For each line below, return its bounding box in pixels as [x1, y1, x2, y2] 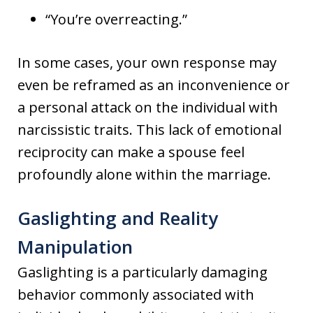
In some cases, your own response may [17, 53, 277, 73]
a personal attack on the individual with [17, 98, 278, 117]
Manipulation [17, 234, 133, 260]
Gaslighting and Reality [17, 205, 218, 231]
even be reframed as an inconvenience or [17, 75, 290, 95]
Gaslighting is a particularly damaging [17, 263, 268, 282]
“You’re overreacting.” [45, 10, 187, 29]
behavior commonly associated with [17, 285, 254, 305]
